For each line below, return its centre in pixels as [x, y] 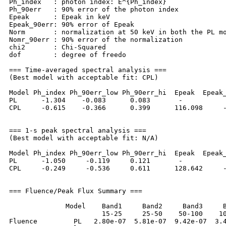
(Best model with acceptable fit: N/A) [84, 138]
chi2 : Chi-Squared [58, 47]
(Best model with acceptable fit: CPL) [84, 78]
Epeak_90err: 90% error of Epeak [72, 25]
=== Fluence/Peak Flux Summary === [76, 191]
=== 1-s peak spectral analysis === [78, 131]
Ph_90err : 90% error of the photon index [94, 10]
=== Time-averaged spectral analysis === [88, 70]
